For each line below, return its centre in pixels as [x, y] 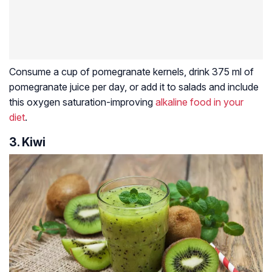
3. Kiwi [27, 142]
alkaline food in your [199, 102]
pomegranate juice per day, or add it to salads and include [134, 87]
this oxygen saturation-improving [82, 102]
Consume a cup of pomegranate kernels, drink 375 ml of [131, 72]
